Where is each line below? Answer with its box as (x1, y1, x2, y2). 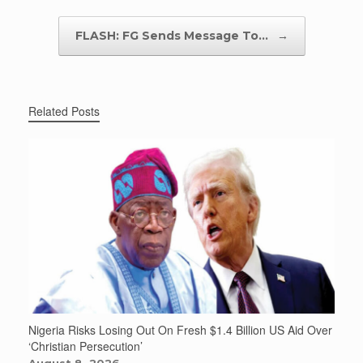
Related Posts (28, 102, 100, 119)
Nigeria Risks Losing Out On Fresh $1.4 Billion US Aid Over (28, 321, 332, 338)
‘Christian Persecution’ (28, 337, 143, 354)
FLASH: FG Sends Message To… (75, 28, 271, 43)
